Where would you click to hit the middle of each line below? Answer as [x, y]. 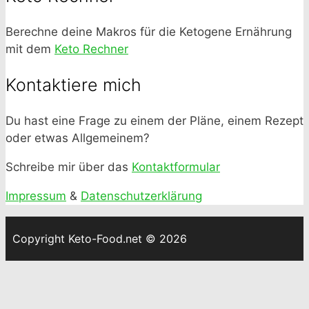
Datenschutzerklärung [141, 196]
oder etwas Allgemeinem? [78, 138]
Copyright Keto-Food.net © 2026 [100, 238]
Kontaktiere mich [73, 84]
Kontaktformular [176, 167]
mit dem [30, 49]
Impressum [36, 196]
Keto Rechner [91, 49]
